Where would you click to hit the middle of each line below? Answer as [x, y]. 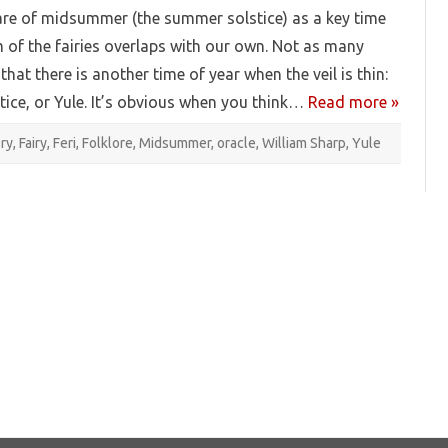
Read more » [353, 101]
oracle [236, 142]
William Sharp [304, 142]
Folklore [107, 142]
